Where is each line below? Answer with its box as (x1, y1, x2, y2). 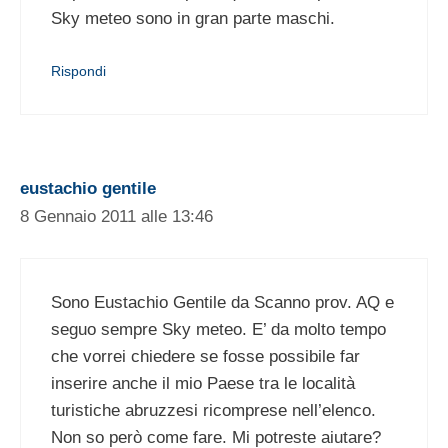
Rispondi (51, 63, 106, 80)
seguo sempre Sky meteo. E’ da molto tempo (51, 319, 386, 339)
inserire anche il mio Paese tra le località (51, 373, 355, 393)
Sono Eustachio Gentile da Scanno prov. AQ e (51, 292, 394, 312)
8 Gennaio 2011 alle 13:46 (20, 207, 213, 227)
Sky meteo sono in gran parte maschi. (51, 8, 335, 28)
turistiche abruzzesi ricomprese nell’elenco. (51, 400, 376, 420)
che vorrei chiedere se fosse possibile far (51, 346, 360, 366)
